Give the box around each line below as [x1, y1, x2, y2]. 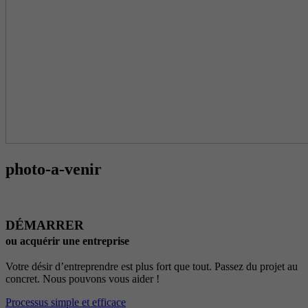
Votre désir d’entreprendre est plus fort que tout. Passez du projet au [5, 261, 298, 273]
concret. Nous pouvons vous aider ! [5, 273, 159, 285]
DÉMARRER [5, 217, 84, 232]
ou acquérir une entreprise [5, 234, 129, 247]
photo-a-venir [5, 159, 102, 178]
